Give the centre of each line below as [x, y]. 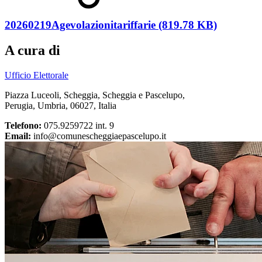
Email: [18, 136]
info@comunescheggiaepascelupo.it [99, 136]
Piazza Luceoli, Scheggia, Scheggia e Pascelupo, [95, 95]
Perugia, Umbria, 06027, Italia [61, 106]
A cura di [32, 51]
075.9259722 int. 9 [78, 126]
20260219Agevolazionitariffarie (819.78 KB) [111, 25]
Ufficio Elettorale [37, 75]
